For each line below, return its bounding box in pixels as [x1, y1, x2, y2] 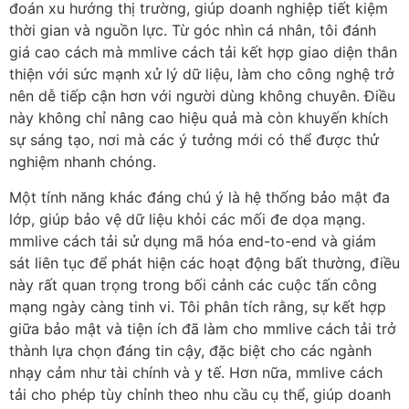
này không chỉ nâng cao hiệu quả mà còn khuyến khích [9, 109, 388, 128]
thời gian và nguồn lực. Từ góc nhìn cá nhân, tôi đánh [9, 21, 376, 40]
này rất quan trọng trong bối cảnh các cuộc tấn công [9, 275, 377, 294]
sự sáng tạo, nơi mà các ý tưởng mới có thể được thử [9, 131, 379, 150]
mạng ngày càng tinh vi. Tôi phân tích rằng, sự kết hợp [9, 297, 386, 316]
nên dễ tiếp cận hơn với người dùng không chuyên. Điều [9, 87, 395, 106]
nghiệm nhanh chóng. [9, 152, 156, 172]
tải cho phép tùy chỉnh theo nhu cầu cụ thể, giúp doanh [9, 384, 391, 404]
